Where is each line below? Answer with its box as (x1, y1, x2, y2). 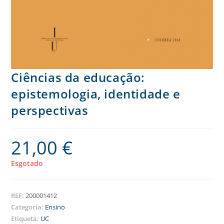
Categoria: (11, 202, 45, 211)
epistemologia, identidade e (11, 85, 180, 102)
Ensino (45, 202, 65, 211)
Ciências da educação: (11, 68, 145, 85)
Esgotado (11, 158, 43, 168)
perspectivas (11, 101, 88, 118)
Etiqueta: (11, 213, 41, 223)
